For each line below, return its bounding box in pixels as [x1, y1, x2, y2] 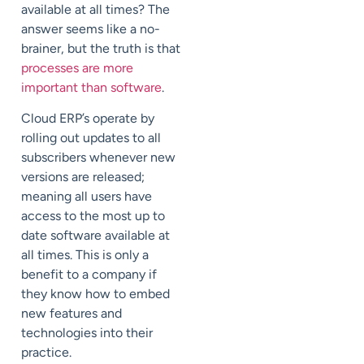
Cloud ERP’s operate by [21, 110, 154, 127]
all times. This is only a [21, 247, 149, 263]
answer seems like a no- [21, 20, 160, 37]
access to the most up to [21, 208, 165, 224]
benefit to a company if [21, 266, 157, 283]
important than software [21, 79, 162, 95]
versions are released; [21, 169, 145, 185]
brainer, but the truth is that [21, 40, 180, 56]
